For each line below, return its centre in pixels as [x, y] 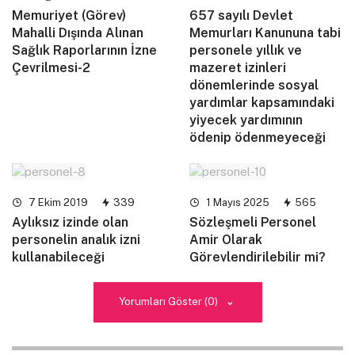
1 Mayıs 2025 [237, 203]
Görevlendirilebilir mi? [258, 258]
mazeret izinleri [238, 67]
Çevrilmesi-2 [51, 67]
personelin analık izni [76, 240]
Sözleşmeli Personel [253, 223]
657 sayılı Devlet [241, 15]
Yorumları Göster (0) [169, 302]
